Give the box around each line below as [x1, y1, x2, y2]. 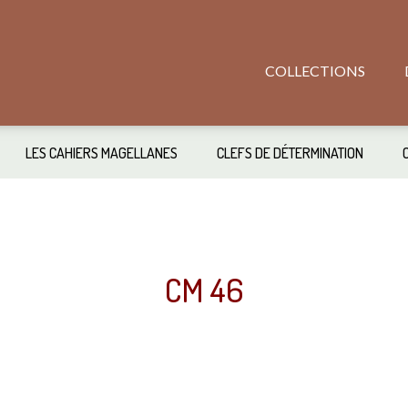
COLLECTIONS [265, 62, 365, 79]
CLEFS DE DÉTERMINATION [216, 144, 363, 162]
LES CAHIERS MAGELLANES [25, 144, 178, 162]
